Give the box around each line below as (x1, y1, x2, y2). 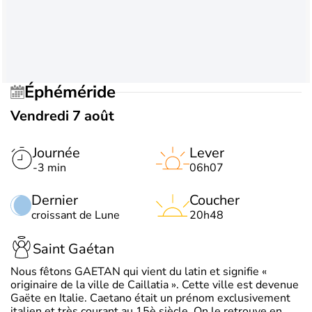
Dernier (31, 191, 78, 210)
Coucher (189, 191, 240, 210)
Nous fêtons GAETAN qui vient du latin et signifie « (10, 264, 267, 279)
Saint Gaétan (33, 239, 114, 258)
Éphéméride (34, 80, 116, 103)
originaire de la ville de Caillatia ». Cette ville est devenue (10, 277, 299, 292)
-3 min (33, 160, 66, 175)
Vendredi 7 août (10, 107, 114, 125)
